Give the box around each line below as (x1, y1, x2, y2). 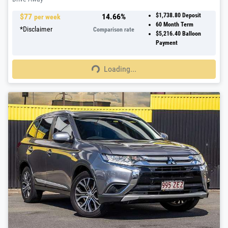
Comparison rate (93, 26, 135, 34)
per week (34, 13, 61, 21)
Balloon (180, 30, 201, 38)
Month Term (161, 21, 193, 28)
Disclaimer (23, 25, 52, 34)
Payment (155, 39, 178, 47)
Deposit (182, 12, 201, 19)
